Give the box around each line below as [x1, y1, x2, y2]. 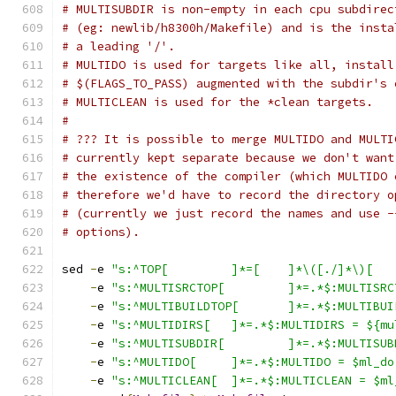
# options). [62, 225, 140, 240]
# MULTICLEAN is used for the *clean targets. [62, 95, 373, 110]
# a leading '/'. [62, 39, 175, 54]
